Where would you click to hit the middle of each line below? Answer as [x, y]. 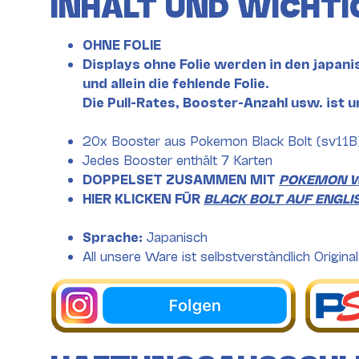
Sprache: [113, 236]
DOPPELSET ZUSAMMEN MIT [181, 178]
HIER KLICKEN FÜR [143, 197]
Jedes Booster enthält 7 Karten [177, 159]
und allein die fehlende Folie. [176, 82]
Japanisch [175, 236]
